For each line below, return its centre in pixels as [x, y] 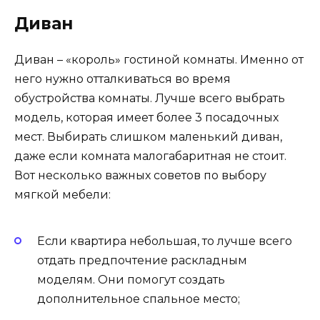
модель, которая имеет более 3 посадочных [146, 117]
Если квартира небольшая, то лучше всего [165, 241]
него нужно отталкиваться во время [122, 79]
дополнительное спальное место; [139, 299]
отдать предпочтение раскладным [142, 260]
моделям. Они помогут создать [131, 279]
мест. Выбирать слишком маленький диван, [148, 136]
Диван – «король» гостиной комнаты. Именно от [159, 59]
